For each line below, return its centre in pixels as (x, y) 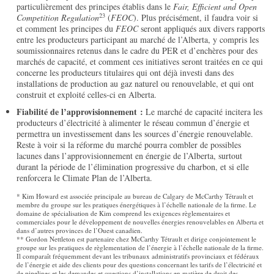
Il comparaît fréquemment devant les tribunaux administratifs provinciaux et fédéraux (138, 256)
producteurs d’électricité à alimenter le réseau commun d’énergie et (133, 123)
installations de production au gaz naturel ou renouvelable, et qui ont (135, 84)
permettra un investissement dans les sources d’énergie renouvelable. (135, 134)
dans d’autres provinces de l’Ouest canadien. (80, 231)
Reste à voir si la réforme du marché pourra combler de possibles (129, 145)
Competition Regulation (58, 18)
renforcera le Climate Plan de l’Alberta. (85, 178)
